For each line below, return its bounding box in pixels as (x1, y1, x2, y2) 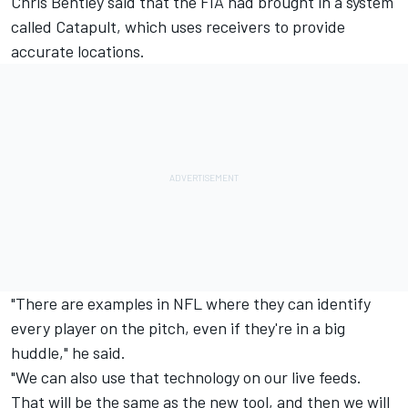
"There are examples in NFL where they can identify (11, 293, 371, 314)
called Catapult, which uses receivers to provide (11, 16, 345, 37)
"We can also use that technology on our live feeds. (11, 367, 362, 388)
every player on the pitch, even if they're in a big (11, 318, 345, 339)
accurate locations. (11, 41, 145, 62)
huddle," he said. (11, 342, 126, 363)
